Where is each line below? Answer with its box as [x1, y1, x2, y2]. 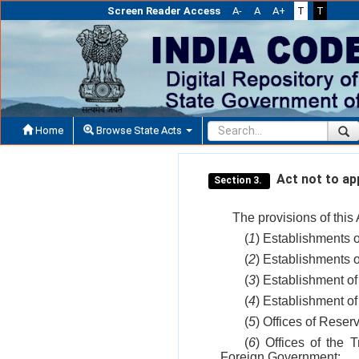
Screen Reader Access [107, 5, 220, 17]
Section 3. [214, 174, 265, 186]
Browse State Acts [94, 123, 184, 136]
